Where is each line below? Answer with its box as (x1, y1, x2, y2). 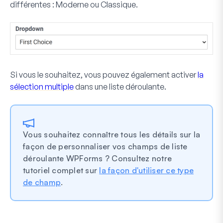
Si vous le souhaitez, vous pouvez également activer (10, 69, 198, 80)
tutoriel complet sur (23, 165, 100, 175)
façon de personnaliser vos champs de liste (23, 141, 188, 151)
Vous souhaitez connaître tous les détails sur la (23, 129, 200, 139)
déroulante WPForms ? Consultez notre (23, 153, 172, 163)
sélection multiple (10, 81, 74, 92)
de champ (23, 177, 61, 187)
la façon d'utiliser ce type (99, 165, 194, 175)
